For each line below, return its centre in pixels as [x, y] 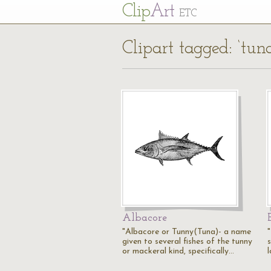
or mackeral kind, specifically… [178, 251]
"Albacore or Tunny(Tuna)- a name [187, 232]
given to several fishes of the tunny [187, 242]
